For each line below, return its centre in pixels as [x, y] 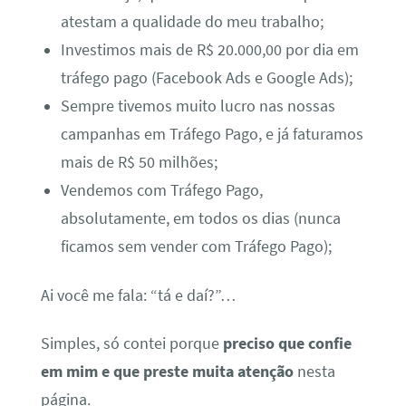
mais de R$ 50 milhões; [140, 163]
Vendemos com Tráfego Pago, [162, 191]
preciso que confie [287, 344]
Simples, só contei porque [131, 344]
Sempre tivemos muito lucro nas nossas [198, 106]
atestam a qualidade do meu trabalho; [193, 22]
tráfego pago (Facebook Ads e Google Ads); [207, 78]
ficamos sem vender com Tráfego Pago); [197, 247]
